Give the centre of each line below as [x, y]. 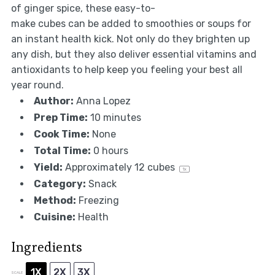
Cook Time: [61, 134]
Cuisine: [54, 217]
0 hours [110, 151]
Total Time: [62, 151]
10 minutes [115, 118]
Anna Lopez [103, 101]
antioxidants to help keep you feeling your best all [126, 70]
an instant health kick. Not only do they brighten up [130, 39]
